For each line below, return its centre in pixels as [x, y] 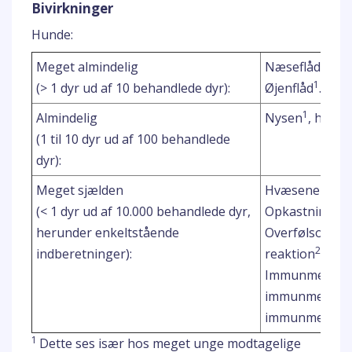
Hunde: [52, 35]
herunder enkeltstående [108, 233]
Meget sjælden [80, 190]
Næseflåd [293, 67]
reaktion [290, 254]
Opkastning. [301, 211]
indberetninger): [84, 254]
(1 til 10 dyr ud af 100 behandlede [133, 139]
